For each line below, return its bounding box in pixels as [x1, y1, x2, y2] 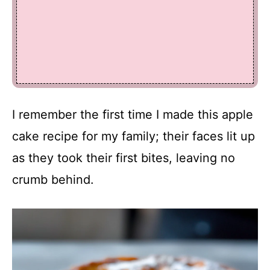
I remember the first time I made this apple [12, 107, 253, 122]
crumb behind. [12, 172, 94, 187]
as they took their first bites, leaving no [12, 150, 235, 165]
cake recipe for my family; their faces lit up [12, 128, 255, 143]
